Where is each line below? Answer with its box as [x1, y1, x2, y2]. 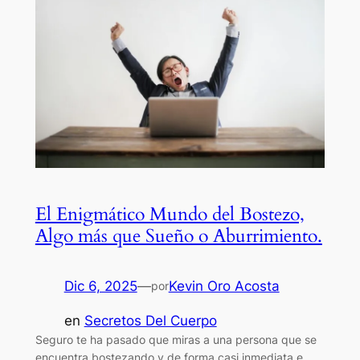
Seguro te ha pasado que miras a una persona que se [35, 333, 317, 347]
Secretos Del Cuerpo [84, 313, 217, 329]
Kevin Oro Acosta [168, 278, 280, 295]
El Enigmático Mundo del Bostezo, [35, 202, 305, 227]
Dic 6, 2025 [63, 278, 137, 295]
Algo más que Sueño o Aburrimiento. [35, 223, 322, 249]
